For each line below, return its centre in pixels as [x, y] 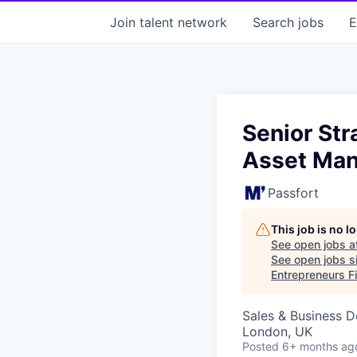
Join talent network [169, 22]
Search [275, 22]
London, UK [277, 331]
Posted [261, 346]
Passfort [293, 192]
